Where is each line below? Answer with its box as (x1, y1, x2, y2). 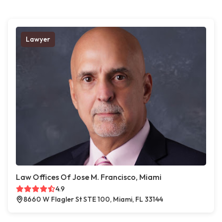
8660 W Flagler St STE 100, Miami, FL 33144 (23, 195, 163, 204)
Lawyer (26, 35, 50, 44)
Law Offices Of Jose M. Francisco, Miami (16, 172, 162, 182)
